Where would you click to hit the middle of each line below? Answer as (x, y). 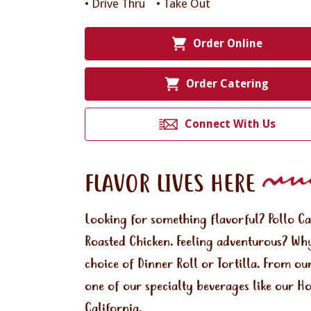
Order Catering (228, 84)
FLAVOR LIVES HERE (170, 186)
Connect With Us (230, 124)
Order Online (227, 43)
